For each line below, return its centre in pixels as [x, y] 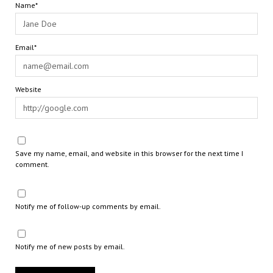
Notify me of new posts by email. [70, 246]
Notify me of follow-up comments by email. [88, 206]
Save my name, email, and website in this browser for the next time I [129, 153]
